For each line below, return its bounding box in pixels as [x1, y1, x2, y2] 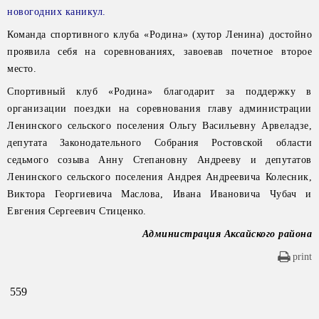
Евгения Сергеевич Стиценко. [7, 206, 147, 216]
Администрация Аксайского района [142, 229, 312, 239]
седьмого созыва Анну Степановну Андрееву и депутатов [7, 155, 312, 165]
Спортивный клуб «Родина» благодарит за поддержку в [7, 86, 312, 97]
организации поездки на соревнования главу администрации [7, 103, 312, 114]
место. [7, 63, 36, 74]
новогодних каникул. [7, 6, 106, 17]
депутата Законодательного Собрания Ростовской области [7, 137, 312, 148]
